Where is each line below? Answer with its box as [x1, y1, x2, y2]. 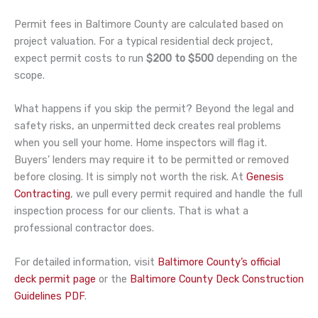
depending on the [214, 52, 297, 65]
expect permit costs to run [14, 52, 146, 65]
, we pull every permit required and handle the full [70, 187, 302, 201]
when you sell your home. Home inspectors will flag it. [14, 136, 267, 150]
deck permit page [14, 272, 96, 285]
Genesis [246, 170, 284, 184]
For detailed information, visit [14, 255, 155, 268]
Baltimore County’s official [158, 255, 280, 268]
